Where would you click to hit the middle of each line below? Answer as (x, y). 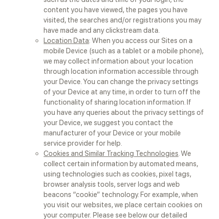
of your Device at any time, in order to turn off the (122, 92)
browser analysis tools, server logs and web (112, 184)
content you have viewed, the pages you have (116, 10)
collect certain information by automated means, (121, 164)
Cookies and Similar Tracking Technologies (111, 153)
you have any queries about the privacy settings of (124, 112)
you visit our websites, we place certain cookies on (123, 205)
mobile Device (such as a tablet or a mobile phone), (124, 51)
